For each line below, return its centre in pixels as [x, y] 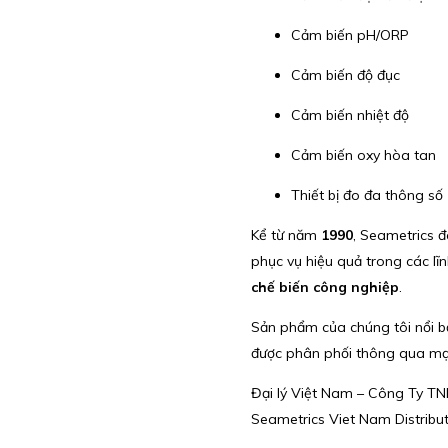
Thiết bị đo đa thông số [366, 194]
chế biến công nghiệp [324, 286]
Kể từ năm [285, 234]
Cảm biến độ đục [345, 74]
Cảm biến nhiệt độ [349, 114]
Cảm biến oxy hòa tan [363, 154]
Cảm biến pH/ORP [349, 34]
